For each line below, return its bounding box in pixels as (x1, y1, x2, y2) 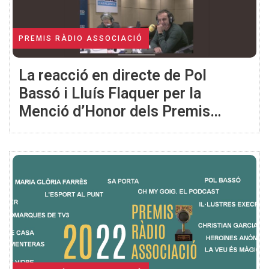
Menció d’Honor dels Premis (19, 102, 210, 120)
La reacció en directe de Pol (19, 66, 207, 84)
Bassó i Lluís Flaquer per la (19, 84, 201, 102)
